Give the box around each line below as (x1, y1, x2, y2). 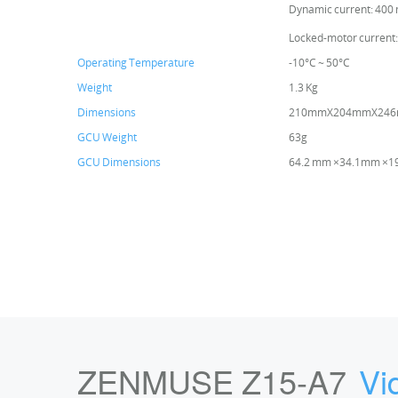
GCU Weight (77, 130, 137, 145)
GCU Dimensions (77, 155, 161, 170)
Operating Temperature (77, 55, 195, 70)
